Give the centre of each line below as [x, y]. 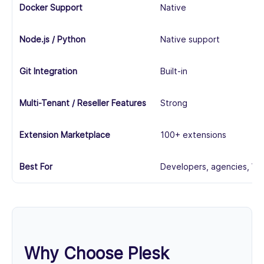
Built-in [174, 71]
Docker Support [51, 8]
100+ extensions [193, 135]
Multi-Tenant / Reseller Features [83, 103]
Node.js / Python [52, 39]
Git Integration [48, 71]
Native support [190, 39]
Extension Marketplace [65, 135]
